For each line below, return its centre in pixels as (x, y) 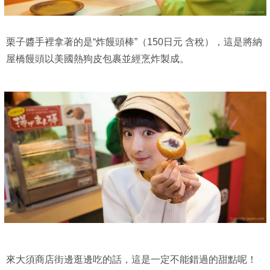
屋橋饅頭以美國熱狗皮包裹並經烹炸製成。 (98, 59)
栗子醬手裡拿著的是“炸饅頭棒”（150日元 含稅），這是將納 (134, 42)
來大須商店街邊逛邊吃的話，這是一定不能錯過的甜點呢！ (131, 259)
